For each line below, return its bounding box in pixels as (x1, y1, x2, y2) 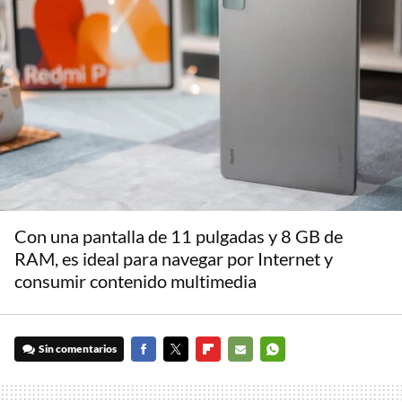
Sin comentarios (39, 342, 118, 356)
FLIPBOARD (196, 367, 257, 381)
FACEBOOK (131, 367, 190, 381)
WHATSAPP (260, 367, 318, 381)
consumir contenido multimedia (14, 270, 257, 293)
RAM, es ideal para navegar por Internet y (14, 248, 333, 270)
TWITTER (163, 367, 211, 381)
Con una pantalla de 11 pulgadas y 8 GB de (14, 225, 343, 248)
